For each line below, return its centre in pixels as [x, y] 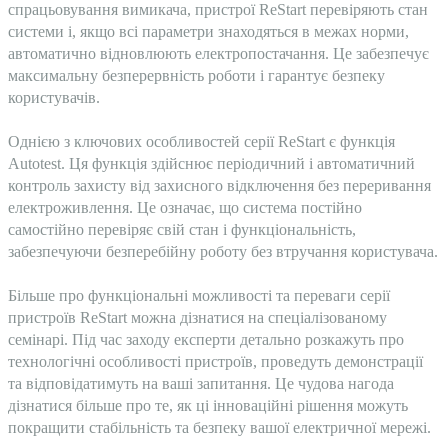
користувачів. [54, 97]
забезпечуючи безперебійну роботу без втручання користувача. [223, 251]
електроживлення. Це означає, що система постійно [185, 207]
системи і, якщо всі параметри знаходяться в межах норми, [208, 31]
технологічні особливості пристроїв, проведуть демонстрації [215, 361]
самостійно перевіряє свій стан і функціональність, [182, 229]
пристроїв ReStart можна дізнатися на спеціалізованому [197, 317]
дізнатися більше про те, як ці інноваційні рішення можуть [208, 405]
